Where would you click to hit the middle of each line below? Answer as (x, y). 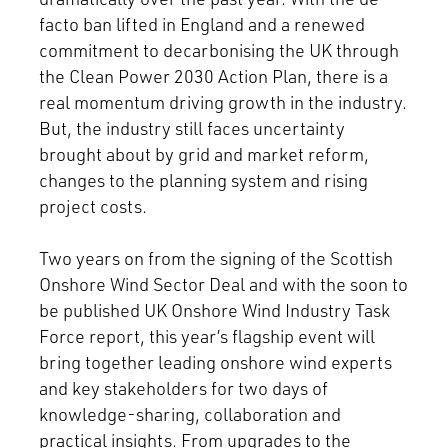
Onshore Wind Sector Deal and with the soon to (223, 284)
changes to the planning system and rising (203, 180)
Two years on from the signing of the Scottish (215, 258)
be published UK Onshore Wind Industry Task (214, 310)
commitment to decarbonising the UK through (218, 50)
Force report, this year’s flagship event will (206, 336)
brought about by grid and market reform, (203, 154)
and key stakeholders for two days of (183, 388)
